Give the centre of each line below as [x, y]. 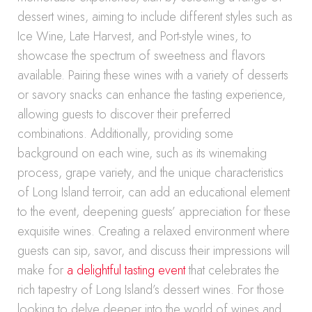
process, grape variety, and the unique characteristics [150, 173]
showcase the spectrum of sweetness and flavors [141, 56]
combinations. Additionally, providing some [125, 134]
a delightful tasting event [126, 270]
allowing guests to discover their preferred [124, 114]
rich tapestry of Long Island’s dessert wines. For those [151, 290]
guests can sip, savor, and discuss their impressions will [154, 251]
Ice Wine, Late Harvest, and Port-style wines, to [134, 36]
